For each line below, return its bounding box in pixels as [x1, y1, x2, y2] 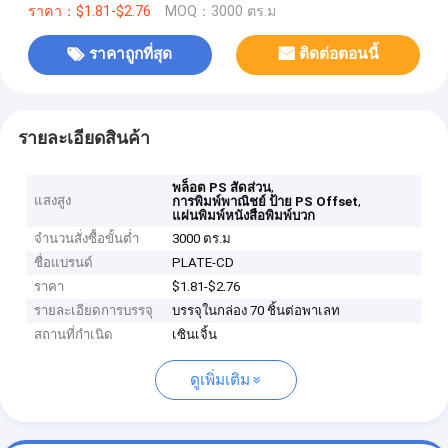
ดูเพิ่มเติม [189, 371, 250, 390]
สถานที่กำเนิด [34, 327, 114, 343]
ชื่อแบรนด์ [34, 255, 94, 271]
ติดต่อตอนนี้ [299, 45, 380, 64]
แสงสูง [34, 193, 72, 209]
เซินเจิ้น [172, 327, 218, 343]
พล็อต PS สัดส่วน [172, 180, 272, 196]
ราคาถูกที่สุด [89, 45, 173, 64]
